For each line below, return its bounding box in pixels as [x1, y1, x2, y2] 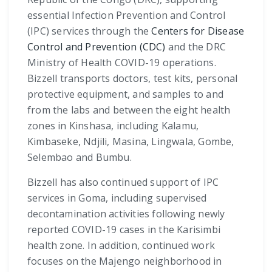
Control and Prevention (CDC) [27, 40, 166, 54]
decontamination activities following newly [27, 207, 225, 221]
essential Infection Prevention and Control [27, 8, 226, 22]
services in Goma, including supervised [27, 191, 207, 205]
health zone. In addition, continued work [27, 239, 215, 253]
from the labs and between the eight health [27, 103, 231, 117]
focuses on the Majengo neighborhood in [27, 254, 222, 268]
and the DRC [165, 40, 226, 54]
